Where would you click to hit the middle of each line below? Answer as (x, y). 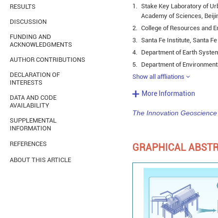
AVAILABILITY (29, 105)
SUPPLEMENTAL (33, 120)
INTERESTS (26, 82)
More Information (168, 93)
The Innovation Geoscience (175, 113)
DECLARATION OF (35, 75)
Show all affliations (158, 77)
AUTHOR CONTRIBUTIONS (47, 60)
